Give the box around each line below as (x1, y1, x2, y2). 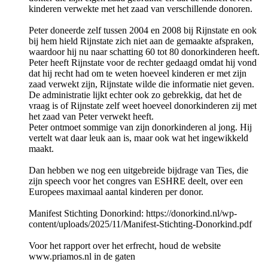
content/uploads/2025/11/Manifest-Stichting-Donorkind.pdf (29, 219, 252, 230)
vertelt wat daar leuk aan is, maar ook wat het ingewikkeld (29, 133, 248, 144)
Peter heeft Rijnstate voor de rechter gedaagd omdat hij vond (29, 57, 257, 68)
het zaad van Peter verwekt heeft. (29, 111, 154, 122)
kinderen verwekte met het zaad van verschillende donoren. (29, 4, 252, 14)
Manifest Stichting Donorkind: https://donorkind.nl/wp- (29, 208, 237, 219)
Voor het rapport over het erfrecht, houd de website (29, 240, 221, 251)
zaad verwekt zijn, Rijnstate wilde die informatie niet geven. (29, 79, 254, 90)
